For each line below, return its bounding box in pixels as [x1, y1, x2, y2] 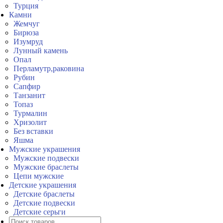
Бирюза [13, 28, 39, 37]
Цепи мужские [13, 172, 64, 180]
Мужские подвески [13, 154, 80, 162]
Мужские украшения [8, 145, 80, 153]
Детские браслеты [13, 190, 75, 198]
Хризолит [13, 118, 47, 126]
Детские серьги [13, 208, 66, 216]
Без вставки [13, 127, 54, 135]
